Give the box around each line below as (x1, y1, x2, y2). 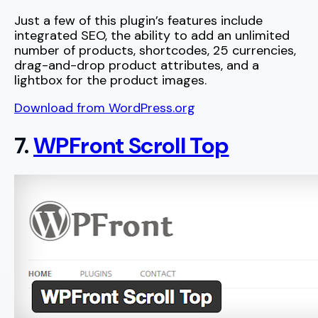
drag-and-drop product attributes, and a (14, 57, 259, 75)
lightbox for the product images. (14, 72, 207, 89)
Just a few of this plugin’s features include (14, 12, 263, 30)
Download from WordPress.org (14, 99, 195, 117)
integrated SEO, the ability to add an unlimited (14, 27, 290, 45)
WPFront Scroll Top (33, 130, 229, 160)
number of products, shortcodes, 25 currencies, (14, 42, 296, 60)
